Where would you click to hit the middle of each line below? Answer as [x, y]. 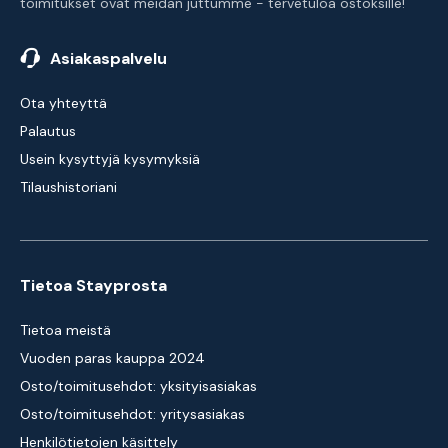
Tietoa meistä [65, 330]
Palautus [48, 131]
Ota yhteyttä [63, 103]
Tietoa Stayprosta [93, 285]
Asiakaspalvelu [108, 58]
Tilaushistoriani [68, 187]
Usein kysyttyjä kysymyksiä [110, 159]
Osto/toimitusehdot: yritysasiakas [132, 414]
